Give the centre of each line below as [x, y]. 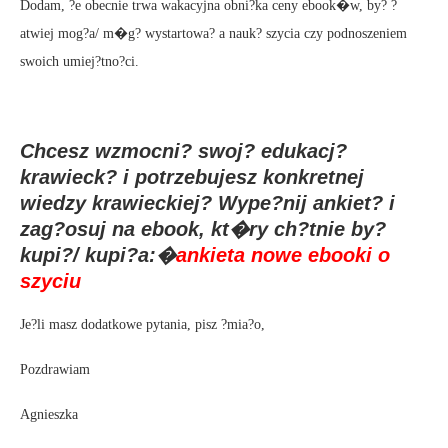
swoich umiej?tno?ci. [79, 61]
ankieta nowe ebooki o [283, 254]
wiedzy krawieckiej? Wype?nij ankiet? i [207, 202]
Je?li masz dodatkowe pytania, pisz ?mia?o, [142, 324]
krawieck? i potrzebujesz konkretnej [192, 176]
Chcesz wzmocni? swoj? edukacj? [183, 150]
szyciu [50, 280]
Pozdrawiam [55, 369]
